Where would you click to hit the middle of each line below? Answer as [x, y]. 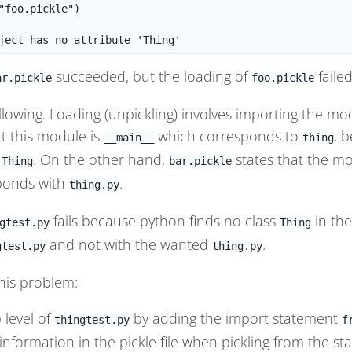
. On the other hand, [101, 160]
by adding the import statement [236, 319]
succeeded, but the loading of [152, 77]
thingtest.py [92, 320]
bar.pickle [200, 161]
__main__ [129, 138]
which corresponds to [228, 136]
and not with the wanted [129, 245]
